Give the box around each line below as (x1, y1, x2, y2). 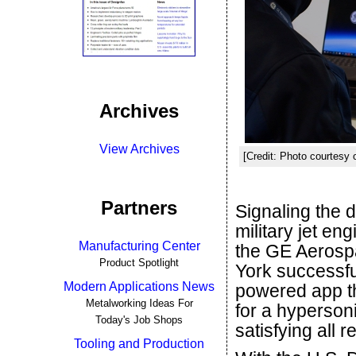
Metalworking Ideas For (85, 297, 193, 309)
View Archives (99, 142, 180, 156)
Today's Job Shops (95, 314, 183, 326)
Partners (101, 197, 177, 219)
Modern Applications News (64, 280, 215, 293)
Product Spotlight (99, 257, 179, 269)
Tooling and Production (74, 337, 204, 350)
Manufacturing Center (78, 239, 200, 253)
